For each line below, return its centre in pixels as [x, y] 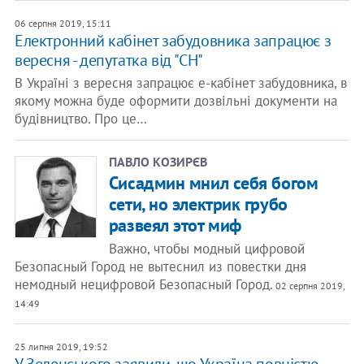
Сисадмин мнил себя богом [213, 183]
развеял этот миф [175, 225]
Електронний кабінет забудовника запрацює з [173, 41]
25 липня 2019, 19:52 [61, 347]
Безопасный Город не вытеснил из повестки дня [160, 266]
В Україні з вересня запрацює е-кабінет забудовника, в [180, 83]
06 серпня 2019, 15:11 [63, 23]
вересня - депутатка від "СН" [108, 60]
